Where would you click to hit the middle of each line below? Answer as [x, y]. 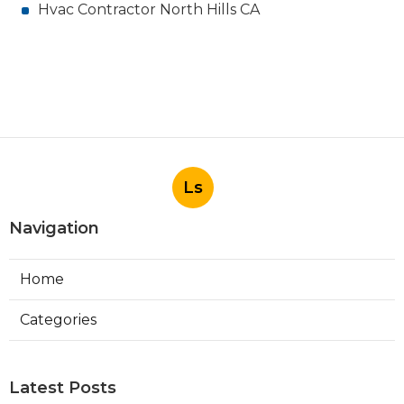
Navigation [54, 229]
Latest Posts [63, 388]
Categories [58, 320]
